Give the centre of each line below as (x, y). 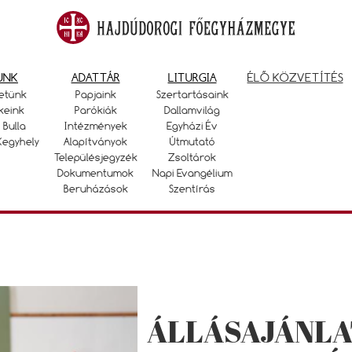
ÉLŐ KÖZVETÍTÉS (295, 77)
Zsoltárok (192, 157)
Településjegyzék (95, 157)
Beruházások (95, 189)
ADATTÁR (95, 77)
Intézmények (95, 126)
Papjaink (95, 94)
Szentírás (192, 189)
